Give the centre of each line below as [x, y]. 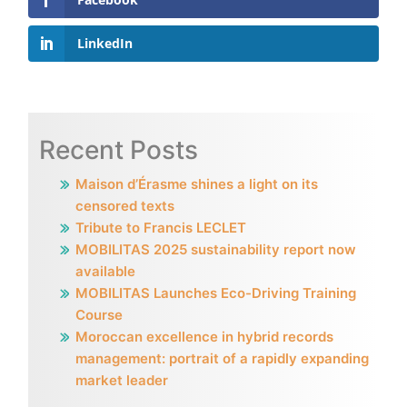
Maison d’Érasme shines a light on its [196, 184]
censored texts [124, 205]
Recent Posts [118, 149]
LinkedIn [105, 43]
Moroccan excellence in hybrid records [204, 336]
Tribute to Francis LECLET [160, 227]
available [105, 271]
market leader [121, 380]
